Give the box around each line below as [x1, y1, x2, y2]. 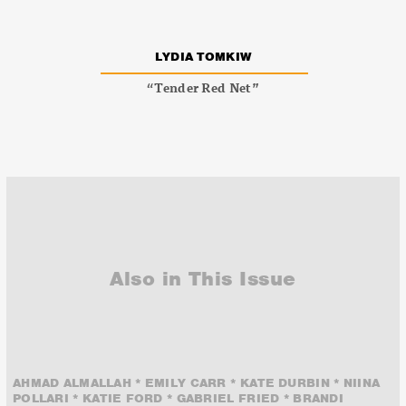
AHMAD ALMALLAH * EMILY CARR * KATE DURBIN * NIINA [13, 374, 381, 391]
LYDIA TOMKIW [154, 48, 252, 64]
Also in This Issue [110, 266, 296, 292]
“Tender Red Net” [147, 76, 259, 98]
